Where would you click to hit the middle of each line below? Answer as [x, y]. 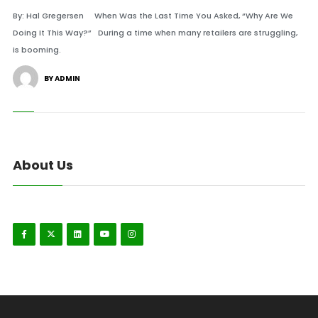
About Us [43, 165]
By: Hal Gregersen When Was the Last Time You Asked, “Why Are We [153, 16]
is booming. [37, 50]
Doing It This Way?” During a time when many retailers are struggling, [155, 33]
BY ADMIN [62, 78]
